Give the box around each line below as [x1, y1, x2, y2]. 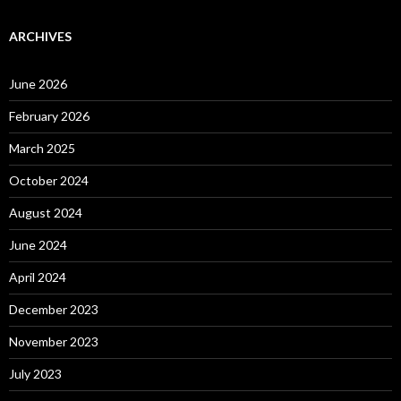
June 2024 [9, 236, 67, 252]
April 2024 [9, 269, 66, 285]
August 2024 [9, 204, 82, 220]
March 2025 [9, 140, 75, 156]
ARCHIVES [9, 28, 72, 44]
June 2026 [9, 75, 67, 91]
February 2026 [9, 107, 90, 124]
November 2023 [9, 333, 98, 349]
